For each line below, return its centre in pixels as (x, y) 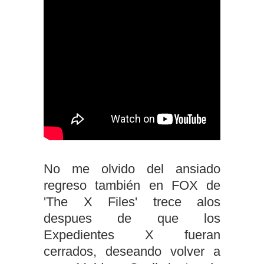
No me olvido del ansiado (132, 169)
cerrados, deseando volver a (132, 251)
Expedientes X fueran (132, 235)
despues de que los (132, 218)
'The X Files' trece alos (132, 202)
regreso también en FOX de (132, 185)
